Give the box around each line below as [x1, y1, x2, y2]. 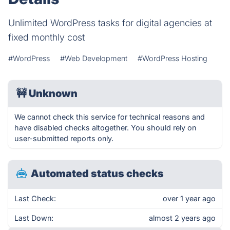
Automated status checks [31, 167, 164, 180]
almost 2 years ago [149, 214, 216, 222]
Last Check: [14, 194, 56, 203]
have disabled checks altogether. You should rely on [14, 123, 196, 132]
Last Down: [14, 214, 53, 222]
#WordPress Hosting [138, 54, 207, 63]
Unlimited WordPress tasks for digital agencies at [8, 17, 212, 28]
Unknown [29, 87, 78, 100]
